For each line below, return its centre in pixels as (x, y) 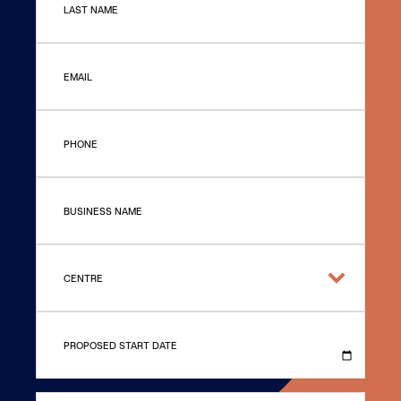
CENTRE (83, 277)
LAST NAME (91, 9)
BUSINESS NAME (103, 210)
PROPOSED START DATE (120, 345)
